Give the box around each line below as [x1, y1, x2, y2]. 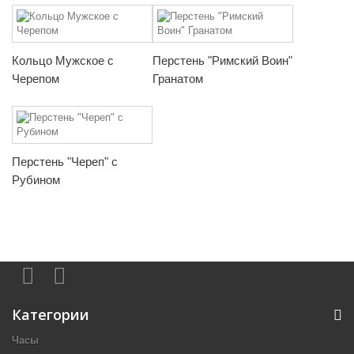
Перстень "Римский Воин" [153, 53, 292, 67]
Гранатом [153, 71, 203, 85]
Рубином [12, 172, 60, 186]
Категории [12, 304, 89, 324]
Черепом [12, 71, 59, 85]
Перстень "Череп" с [12, 154, 118, 168]
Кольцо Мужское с [12, 53, 114, 67]
